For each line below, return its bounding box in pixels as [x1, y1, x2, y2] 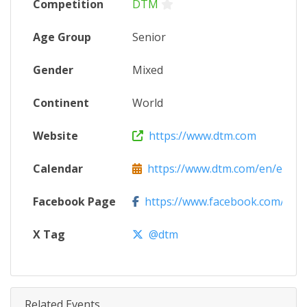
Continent [33, 95, 89, 110]
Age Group [33, 29, 91, 45]
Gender [33, 62, 73, 77]
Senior [132, 29, 166, 45]
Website [33, 128, 78, 143]
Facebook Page [33, 194, 116, 209]
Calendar [33, 161, 83, 176]
